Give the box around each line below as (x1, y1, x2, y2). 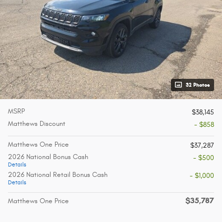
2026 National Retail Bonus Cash (8, 170, 108, 179)
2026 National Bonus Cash (8, 152, 88, 161)
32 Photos (186, 81, 210, 88)
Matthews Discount (8, 119, 65, 128)
